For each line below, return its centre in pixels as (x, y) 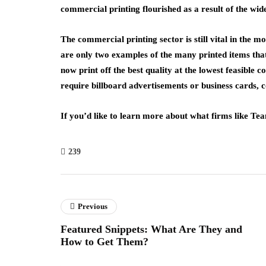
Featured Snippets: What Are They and (151, 229)
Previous (93, 206)
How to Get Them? (104, 242)
